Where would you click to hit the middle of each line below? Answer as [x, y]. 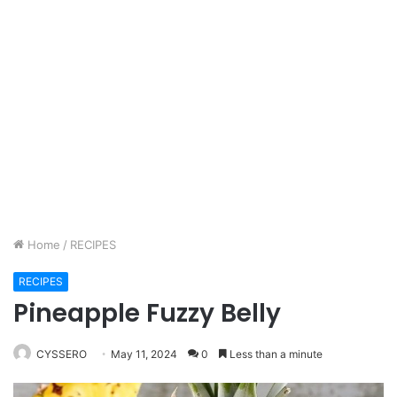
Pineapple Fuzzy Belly [150, 313]
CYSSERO [62, 354]
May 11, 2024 [144, 354]
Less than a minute [275, 354]
